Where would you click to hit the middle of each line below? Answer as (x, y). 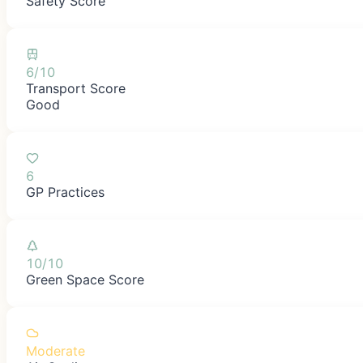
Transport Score (76, 88)
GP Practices (65, 192)
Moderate (56, 350)
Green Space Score (85, 279)
